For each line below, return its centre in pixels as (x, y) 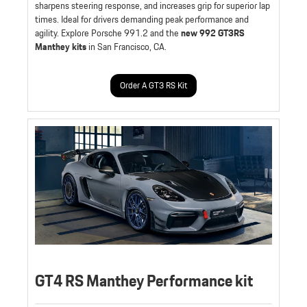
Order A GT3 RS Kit (153, 86)
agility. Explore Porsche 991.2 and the (108, 33)
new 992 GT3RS (213, 33)
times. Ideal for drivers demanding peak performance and (142, 20)
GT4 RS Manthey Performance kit (144, 281)
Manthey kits (61, 47)
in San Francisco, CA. (126, 47)
